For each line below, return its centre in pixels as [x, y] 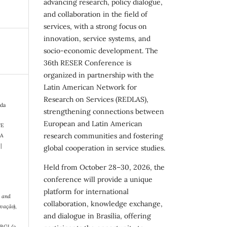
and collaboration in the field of [96, 14]
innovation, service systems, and [97, 38]
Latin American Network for [90, 87]
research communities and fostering [103, 136]
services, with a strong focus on [95, 26]
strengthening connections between [104, 111]
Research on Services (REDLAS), [96, 99]
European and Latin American [93, 123]
